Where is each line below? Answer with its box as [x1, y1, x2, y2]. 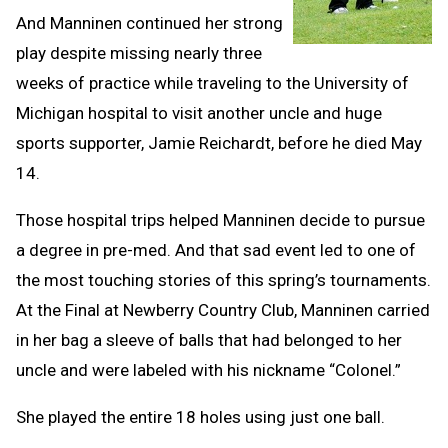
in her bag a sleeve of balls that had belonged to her [16, 329, 402, 350]
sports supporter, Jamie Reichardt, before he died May [16, 132, 422, 153]
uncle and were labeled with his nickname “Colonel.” [16, 359, 401, 380]
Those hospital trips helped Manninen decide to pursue [16, 209, 425, 230]
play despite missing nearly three [16, 42, 262, 63]
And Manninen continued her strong [16, 12, 283, 33]
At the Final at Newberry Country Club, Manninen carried [16, 299, 430, 320]
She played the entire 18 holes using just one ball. [16, 406, 385, 427]
